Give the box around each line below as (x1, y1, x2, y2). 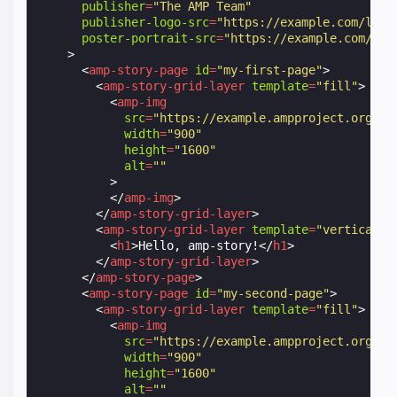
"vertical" (315, 222, 387, 237)
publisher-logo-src (82, 14, 210, 29)
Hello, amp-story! (138, 237, 260, 253)
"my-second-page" (216, 285, 331, 300)
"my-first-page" (216, 62, 323, 77)
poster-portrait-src (82, 30, 217, 45)
